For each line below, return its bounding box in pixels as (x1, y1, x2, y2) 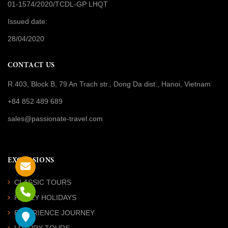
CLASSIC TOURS (14, 178, 71, 186)
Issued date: (8, 17, 47, 25)
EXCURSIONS (8, 157, 54, 164)
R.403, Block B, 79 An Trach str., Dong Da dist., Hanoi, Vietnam (8, 79, 211, 88)
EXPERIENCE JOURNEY (14, 208, 95, 217)
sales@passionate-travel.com (8, 114, 103, 123)
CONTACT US (8, 62, 55, 69)
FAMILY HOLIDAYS (14, 193, 76, 202)
